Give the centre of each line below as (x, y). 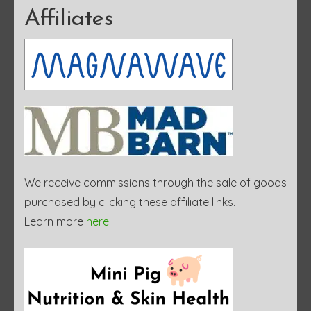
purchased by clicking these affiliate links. (130, 202)
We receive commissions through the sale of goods (155, 182)
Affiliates (69, 19)
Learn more (55, 221)
